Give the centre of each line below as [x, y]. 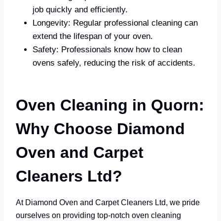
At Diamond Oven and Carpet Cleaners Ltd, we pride [108, 202]
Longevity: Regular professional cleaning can [115, 23]
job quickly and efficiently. [80, 9]
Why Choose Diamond [100, 129]
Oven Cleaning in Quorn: [110, 105]
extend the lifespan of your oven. [93, 36]
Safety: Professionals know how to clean [107, 49]
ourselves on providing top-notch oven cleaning [98, 215]
